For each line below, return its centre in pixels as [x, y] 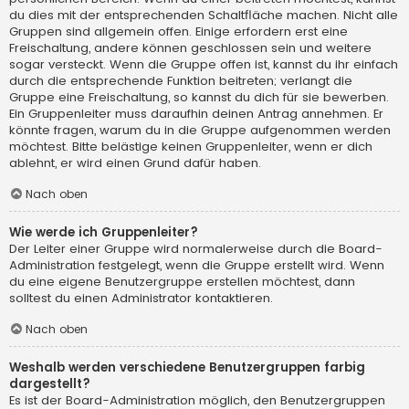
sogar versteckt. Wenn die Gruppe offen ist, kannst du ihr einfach [204, 65]
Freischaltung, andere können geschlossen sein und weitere [190, 48]
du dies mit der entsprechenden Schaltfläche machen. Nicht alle [204, 16]
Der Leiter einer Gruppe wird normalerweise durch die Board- [196, 249]
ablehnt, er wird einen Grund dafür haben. [135, 163]
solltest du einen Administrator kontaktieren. [141, 299]
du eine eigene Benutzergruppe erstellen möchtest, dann [182, 282]
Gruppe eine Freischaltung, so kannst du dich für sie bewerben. [199, 98]
